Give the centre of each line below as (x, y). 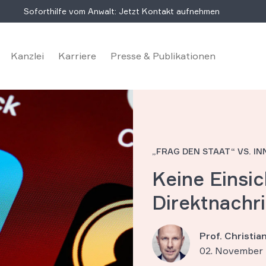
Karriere (77, 56)
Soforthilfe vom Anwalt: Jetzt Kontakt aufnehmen (122, 11)
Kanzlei (27, 56)
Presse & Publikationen (163, 56)
